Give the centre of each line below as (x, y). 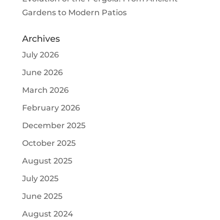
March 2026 (45, 90)
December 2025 (54, 125)
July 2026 (40, 55)
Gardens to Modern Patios (74, 12)
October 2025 (49, 143)
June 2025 (42, 196)
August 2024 (47, 214)
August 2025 (47, 161)
